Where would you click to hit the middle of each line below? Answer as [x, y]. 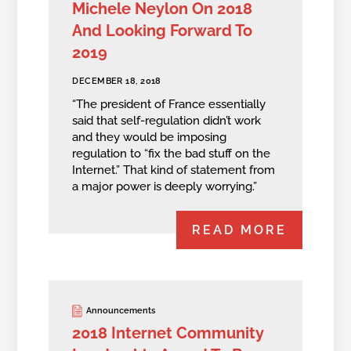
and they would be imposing [150, 137]
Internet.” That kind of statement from [174, 170]
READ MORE [239, 230]
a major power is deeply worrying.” [165, 186]
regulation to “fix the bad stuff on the [172, 153]
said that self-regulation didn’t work [167, 120]
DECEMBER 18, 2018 [117, 81]
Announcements [121, 311]
